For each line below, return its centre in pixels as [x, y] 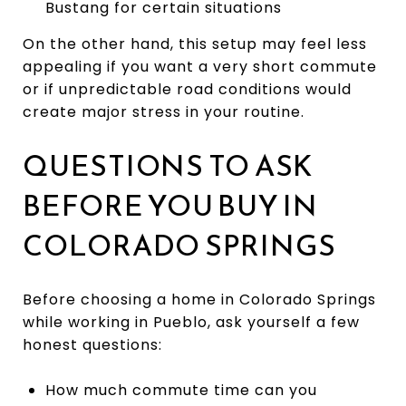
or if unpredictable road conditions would [187, 89]
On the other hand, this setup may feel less [195, 43]
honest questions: [92, 344]
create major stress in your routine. [164, 111]
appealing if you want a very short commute [200, 66]
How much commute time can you [181, 390]
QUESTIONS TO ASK [168, 165]
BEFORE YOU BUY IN [170, 205]
